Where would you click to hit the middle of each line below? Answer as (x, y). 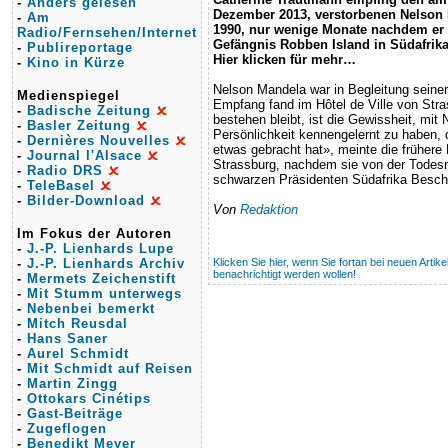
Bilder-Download (86, 200)
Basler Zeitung (79, 125)
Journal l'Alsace (84, 155)
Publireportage (80, 47)
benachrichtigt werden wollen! (284, 274)
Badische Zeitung (89, 110)
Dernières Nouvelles (98, 140)
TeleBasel (61, 185)
